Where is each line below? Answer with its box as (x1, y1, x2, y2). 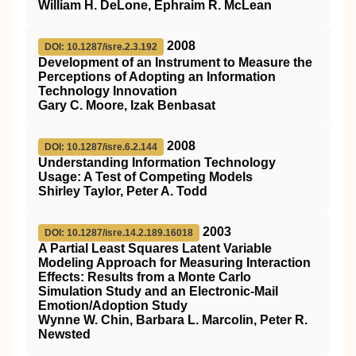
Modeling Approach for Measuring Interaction (38, 256, 311, 269)
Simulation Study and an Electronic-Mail (38, 284, 278, 298)
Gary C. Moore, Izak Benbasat (38, 99, 215, 112)
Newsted (38, 327, 91, 341)
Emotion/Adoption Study (38, 299, 188, 312)
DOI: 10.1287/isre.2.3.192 (44, 41, 157, 52)
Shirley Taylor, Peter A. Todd (38, 184, 207, 198)
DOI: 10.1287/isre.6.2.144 (44, 141, 157, 153)
